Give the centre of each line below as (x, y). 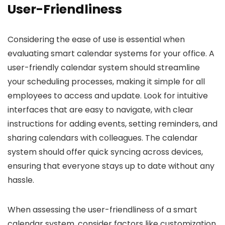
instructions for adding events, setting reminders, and (113, 124)
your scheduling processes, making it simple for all (106, 82)
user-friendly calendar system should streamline (104, 68)
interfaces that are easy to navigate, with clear (100, 110)
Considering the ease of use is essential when (96, 40)
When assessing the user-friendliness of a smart (102, 210)
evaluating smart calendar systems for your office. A (111, 54)
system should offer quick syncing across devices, (105, 152)
